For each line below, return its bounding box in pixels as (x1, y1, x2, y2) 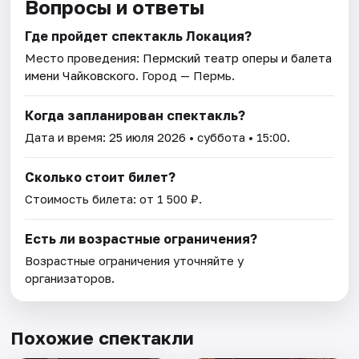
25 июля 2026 (109, 130, 187, 145)
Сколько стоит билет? (25, 169, 176, 186)
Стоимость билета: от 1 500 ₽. (25, 192, 203, 207)
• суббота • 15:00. (186, 130, 291, 145)
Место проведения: (25, 50, 143, 66)
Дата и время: (25, 130, 110, 145)
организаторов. (25, 271, 115, 286)
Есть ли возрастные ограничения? (25, 231, 258, 248)
